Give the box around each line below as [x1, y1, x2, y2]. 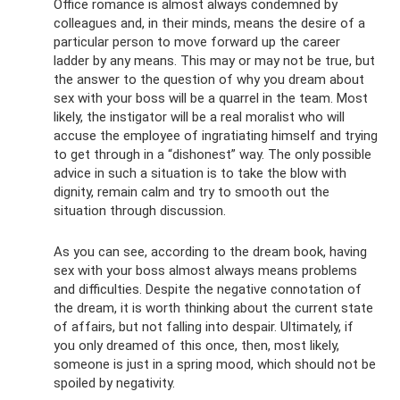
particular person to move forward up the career [54, 33, 340, 50]
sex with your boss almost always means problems [54, 262, 357, 279]
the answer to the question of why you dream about [54, 71, 364, 87]
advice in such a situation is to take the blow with [54, 164, 346, 181]
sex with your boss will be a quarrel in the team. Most [54, 89, 368, 106]
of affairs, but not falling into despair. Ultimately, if [54, 318, 354, 335]
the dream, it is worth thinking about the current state [54, 299, 373, 316]
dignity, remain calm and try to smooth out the [54, 183, 329, 200]
